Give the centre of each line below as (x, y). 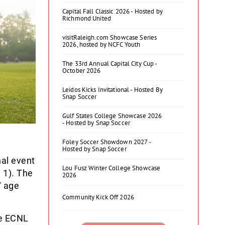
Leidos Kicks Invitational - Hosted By (113, 90)
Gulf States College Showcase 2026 (112, 116)
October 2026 (82, 71)
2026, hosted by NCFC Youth (101, 44)
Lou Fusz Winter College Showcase (111, 168)
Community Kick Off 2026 (98, 197)
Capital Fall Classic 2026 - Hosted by (113, 11)
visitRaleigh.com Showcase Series (110, 37)
